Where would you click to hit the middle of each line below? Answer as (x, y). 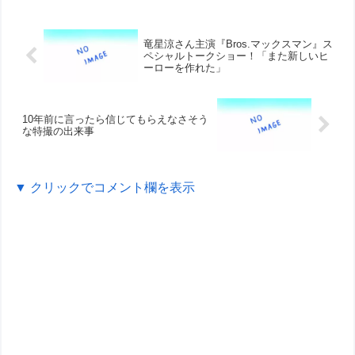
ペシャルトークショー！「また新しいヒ (236, 56)
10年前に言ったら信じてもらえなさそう (116, 119)
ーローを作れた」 (184, 68)
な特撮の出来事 (59, 131)
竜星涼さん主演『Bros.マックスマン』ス (238, 44)
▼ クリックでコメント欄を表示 (105, 188)
